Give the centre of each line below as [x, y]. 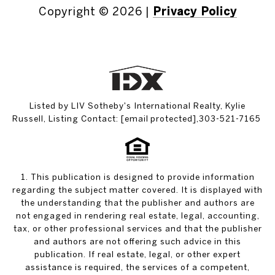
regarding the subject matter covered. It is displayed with [137, 190]
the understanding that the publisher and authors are [137, 203]
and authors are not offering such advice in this [137, 242]
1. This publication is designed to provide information [137, 177]
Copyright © [74, 12]
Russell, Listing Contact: [67, 119]
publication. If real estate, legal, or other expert [137, 254]
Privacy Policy [195, 12]
